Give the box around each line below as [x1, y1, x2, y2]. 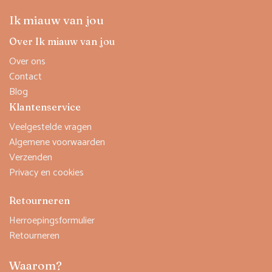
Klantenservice [9, 100, 81, 113]
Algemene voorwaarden [9, 134, 105, 151]
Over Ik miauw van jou [9, 35, 115, 47]
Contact [9, 68, 42, 85]
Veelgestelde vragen [9, 118, 92, 135]
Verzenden [9, 149, 52, 166]
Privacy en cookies [9, 164, 84, 181]
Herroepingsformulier [9, 212, 95, 229]
